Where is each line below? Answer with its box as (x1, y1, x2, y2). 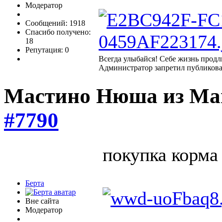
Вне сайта (25, 196, 59, 205)
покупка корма (103, 144, 218, 165)
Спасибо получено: (25, 27, 91, 36)
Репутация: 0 (25, 45, 69, 54)
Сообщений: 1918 (25, 18, 85, 27)
